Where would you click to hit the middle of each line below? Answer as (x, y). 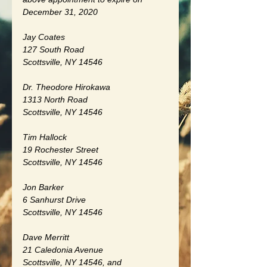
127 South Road (53, 49)
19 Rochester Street (60, 149)
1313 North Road (55, 99)
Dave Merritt (46, 237)
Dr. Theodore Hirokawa (66, 87)
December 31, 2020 (60, 12)
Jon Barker (43, 187)
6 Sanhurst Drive (54, 199)
